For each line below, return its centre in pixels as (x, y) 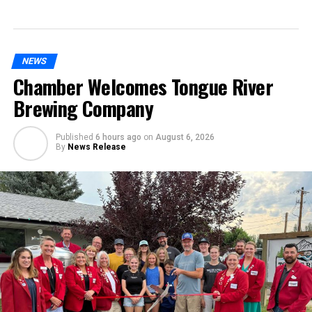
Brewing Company (83, 108)
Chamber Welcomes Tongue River (143, 87)
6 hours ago (118, 138)
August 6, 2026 (185, 138)
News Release (96, 147)
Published (74, 138)
